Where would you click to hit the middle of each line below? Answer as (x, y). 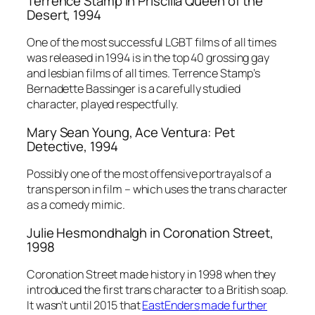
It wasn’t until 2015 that (85, 306)
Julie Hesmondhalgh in (94, 232)
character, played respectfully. (103, 104)
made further (233, 306)
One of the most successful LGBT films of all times (152, 43)
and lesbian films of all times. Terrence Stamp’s (144, 73)
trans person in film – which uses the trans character (157, 189)
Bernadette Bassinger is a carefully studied (134, 89)
